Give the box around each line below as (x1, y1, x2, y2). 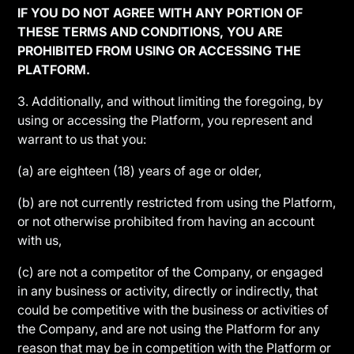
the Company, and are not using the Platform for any (17, 321, 321, 337)
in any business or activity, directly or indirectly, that (17, 283, 318, 299)
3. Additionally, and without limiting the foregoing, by (17, 93, 324, 109)
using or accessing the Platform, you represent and (17, 112, 314, 128)
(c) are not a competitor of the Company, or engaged (17, 264, 324, 280)
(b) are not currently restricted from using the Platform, (17, 194, 337, 210)
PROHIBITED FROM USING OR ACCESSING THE (17, 43, 302, 58)
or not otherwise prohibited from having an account (17, 213, 315, 229)
